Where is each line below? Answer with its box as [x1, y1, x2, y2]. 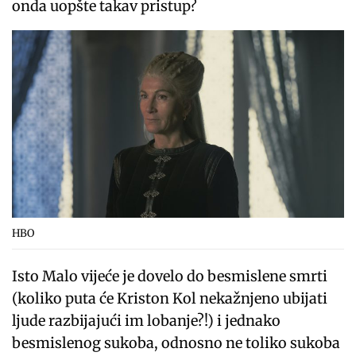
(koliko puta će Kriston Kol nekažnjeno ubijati [12, 288, 328, 308]
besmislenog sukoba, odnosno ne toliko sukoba [12, 333, 341, 352]
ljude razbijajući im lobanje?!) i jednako [12, 311, 281, 330]
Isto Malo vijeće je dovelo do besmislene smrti [12, 266, 328, 285]
